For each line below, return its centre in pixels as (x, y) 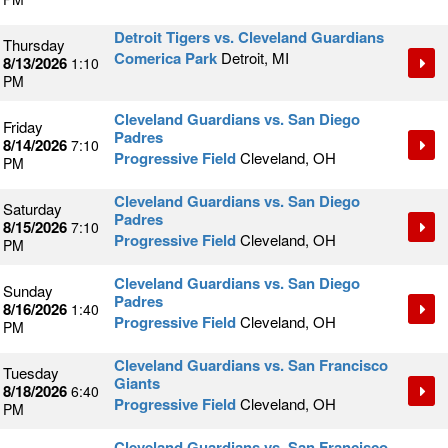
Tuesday (31, 373)
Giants (137, 383)
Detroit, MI (255, 58)
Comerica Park (165, 58)
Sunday (28, 291)
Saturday (32, 209)
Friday (23, 127)
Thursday (34, 45)
